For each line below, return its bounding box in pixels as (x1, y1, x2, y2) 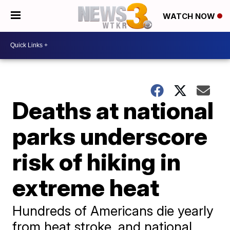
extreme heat (12, 172, 160, 202)
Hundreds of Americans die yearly (12, 202, 214, 219)
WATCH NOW (163, 11, 217, 22)
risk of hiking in (12, 147, 181, 176)
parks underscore (12, 121, 208, 150)
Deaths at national (12, 95, 214, 125)
